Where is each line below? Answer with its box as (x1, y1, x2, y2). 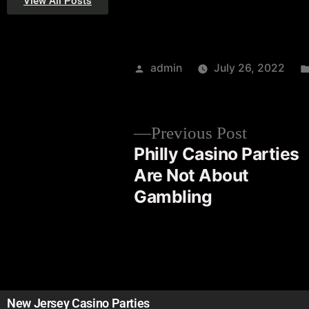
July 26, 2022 (214, 61, 286, 74)
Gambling (134, 186, 212, 207)
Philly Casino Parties (134, 143, 299, 164)
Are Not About (134, 165, 249, 186)
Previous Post (151, 123, 248, 144)
